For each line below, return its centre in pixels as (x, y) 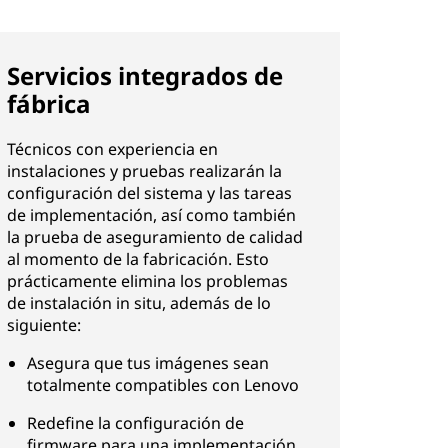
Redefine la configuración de (136, 423)
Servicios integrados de (145, 75)
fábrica (49, 103)
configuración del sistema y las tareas (150, 193)
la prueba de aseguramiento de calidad (155, 237)
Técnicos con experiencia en (113, 149)
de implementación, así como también (152, 215)
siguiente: (44, 325)
